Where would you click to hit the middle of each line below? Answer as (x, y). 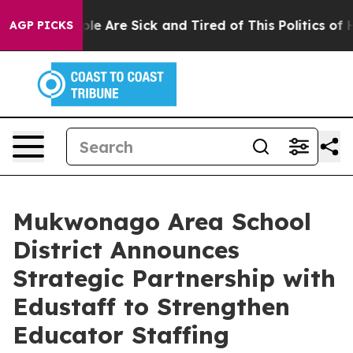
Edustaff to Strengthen (151, 307)
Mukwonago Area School (162, 221)
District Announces (126, 250)
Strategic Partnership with (174, 278)
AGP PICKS (41, 25)
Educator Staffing (121, 335)
